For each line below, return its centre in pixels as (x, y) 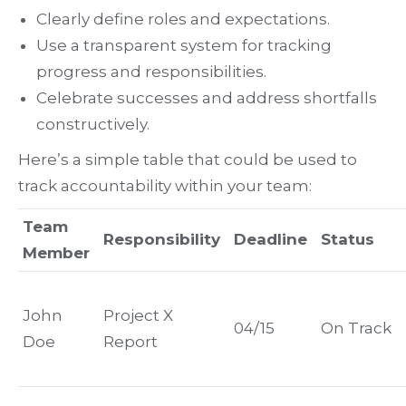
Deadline (271, 240)
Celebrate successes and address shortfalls (207, 98)
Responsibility (162, 240)
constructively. (93, 125)
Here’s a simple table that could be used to (188, 160)
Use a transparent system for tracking (184, 46)
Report (130, 342)
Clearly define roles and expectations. (183, 19)
